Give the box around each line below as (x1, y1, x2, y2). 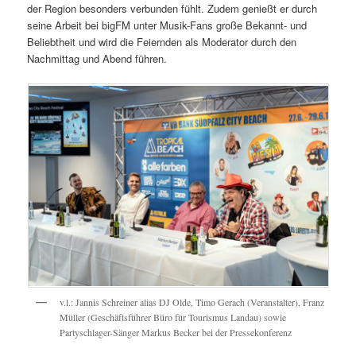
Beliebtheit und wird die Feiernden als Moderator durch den (27, 34, 297, 50)
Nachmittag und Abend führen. (27, 51, 168, 67)
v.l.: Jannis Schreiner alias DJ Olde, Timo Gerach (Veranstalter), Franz (59, 296, 324, 309)
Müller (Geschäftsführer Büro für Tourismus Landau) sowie (59, 311, 286, 324)
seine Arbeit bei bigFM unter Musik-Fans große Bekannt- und (27, 17, 308, 33)
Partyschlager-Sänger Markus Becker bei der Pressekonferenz (59, 326, 292, 339)
